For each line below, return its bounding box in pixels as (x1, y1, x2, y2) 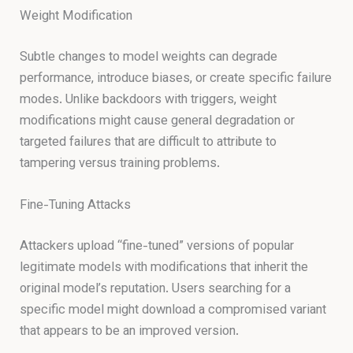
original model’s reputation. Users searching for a (20, 278, 292, 299)
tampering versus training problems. (20, 153, 221, 174)
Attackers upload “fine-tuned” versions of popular (20, 236, 295, 257)
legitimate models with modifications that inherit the (20, 257, 309, 278)
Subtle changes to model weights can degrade (20, 46, 278, 68)
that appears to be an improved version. (20, 321, 240, 342)
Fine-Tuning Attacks (20, 195, 132, 216)
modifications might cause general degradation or (20, 110, 295, 132)
